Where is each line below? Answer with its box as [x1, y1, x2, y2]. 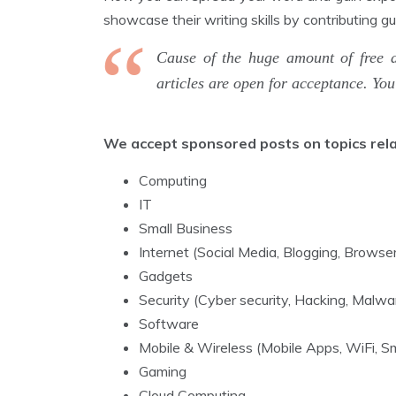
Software [139, 315, 199, 332]
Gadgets [139, 267, 193, 285]
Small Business [139, 219, 232, 237]
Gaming [139, 362, 187, 380]
